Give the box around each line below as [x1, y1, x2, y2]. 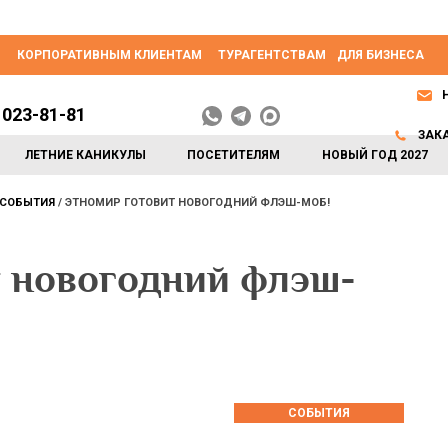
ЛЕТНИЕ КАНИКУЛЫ [25, 148, 147, 162]
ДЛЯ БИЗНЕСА [337, 48, 424, 62]
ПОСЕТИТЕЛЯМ [187, 148, 281, 162]
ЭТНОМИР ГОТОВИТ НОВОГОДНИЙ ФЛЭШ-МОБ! [65, 196, 330, 209]
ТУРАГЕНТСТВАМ [218, 48, 326, 62]
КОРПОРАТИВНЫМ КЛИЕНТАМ [17, 48, 202, 62]
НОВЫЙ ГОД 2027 [321, 148, 428, 162]
